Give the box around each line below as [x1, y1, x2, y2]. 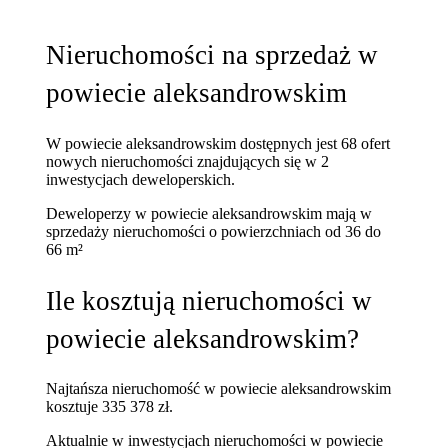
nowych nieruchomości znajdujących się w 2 [46, 153, 330, 171]
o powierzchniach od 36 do [209, 223, 382, 241]
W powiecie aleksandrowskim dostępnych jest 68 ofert [46, 135, 391, 153]
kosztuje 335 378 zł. [46, 398, 174, 416]
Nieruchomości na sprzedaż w [46, 40, 379, 71]
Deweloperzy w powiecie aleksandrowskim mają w [46, 205, 373, 223]
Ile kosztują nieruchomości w [46, 285, 373, 316]
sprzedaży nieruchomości [46, 223, 210, 241]
